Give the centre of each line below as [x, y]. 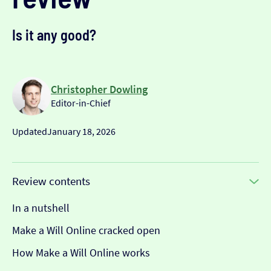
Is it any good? [54, 34]
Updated [30, 131]
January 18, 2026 [81, 131]
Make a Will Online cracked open [86, 230]
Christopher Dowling [99, 90]
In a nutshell [41, 207]
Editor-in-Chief [81, 103]
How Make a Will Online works [81, 252]
